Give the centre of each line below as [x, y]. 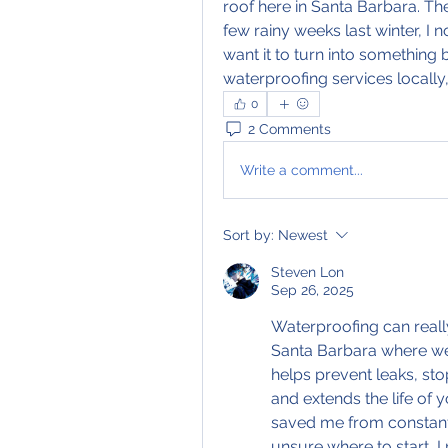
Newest [303, 235]
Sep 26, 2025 [312, 290]
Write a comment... [301, 169]
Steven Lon [307, 272]
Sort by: [248, 235]
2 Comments [289, 128]
